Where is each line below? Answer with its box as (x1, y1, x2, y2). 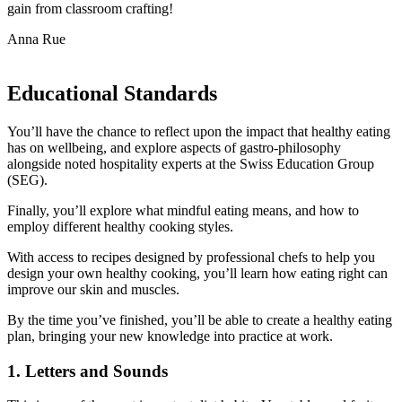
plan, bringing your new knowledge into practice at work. (7, 328, 333, 344)
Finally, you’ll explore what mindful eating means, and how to (7, 202, 359, 218)
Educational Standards (7, 81, 217, 105)
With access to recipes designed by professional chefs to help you (7, 249, 375, 265)
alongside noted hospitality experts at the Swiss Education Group (7, 155, 374, 171)
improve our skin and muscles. (7, 281, 179, 297)
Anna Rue (7, 31, 66, 47)
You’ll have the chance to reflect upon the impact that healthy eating (7, 123, 390, 139)
